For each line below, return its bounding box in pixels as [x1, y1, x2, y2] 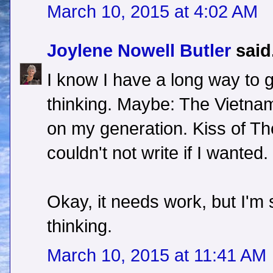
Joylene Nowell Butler [47, 41, 231, 61]
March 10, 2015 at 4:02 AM [47, 2, 258, 22]
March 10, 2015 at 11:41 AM [47, 246, 266, 266]
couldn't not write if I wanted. [47, 143, 268, 163]
